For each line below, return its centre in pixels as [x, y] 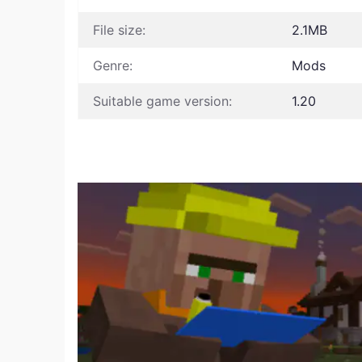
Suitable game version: [162, 101]
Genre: [113, 65]
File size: [119, 30]
